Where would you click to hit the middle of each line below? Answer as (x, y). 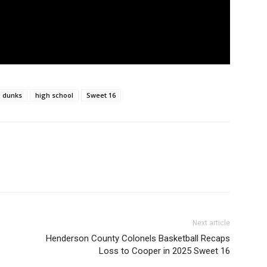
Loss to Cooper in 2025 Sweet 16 (164, 251)
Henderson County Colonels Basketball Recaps (138, 238)
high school (54, 95)
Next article (211, 223)
